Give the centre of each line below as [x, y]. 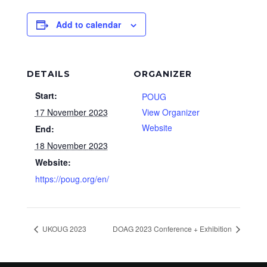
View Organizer [171, 112]
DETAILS [48, 74]
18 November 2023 [71, 145]
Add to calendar [88, 24]
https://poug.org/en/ [72, 179]
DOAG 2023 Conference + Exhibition [173, 228]
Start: [46, 95]
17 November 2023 [71, 112]
